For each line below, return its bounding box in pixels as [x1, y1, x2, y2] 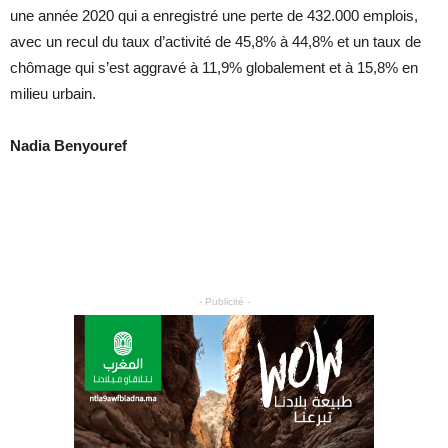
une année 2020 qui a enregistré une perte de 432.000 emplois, [10, 7, 418, 25]
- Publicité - [198, 296, 250, 308]
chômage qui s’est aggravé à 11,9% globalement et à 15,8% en [10, 59, 418, 77]
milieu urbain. [10, 85, 96, 103]
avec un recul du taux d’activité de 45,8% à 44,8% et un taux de [10, 33, 421, 51]
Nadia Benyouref [10, 137, 127, 155]
